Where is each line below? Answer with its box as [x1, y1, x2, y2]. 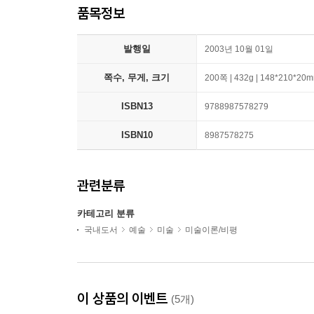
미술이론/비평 [185, 225, 238, 235]
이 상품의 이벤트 [77, 289, 171, 307]
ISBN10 [121, 130, 153, 140]
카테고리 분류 [77, 208, 135, 219]
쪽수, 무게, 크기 [104, 72, 170, 83]
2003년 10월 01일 [205, 44, 273, 54]
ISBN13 [121, 101, 153, 111]
